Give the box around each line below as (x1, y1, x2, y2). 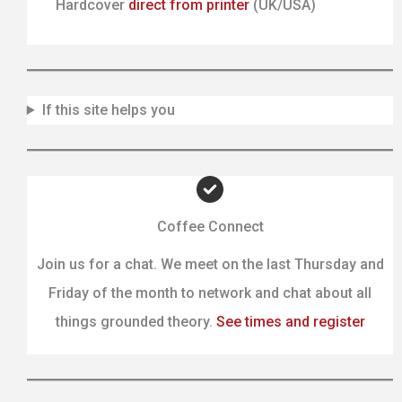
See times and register (215, 313, 365, 330)
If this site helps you (41, 101, 175, 118)
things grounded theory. (55, 313, 216, 330)
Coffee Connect (156, 218, 264, 235)
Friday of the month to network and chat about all (48, 284, 371, 301)
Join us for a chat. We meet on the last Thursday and (36, 256, 384, 273)
